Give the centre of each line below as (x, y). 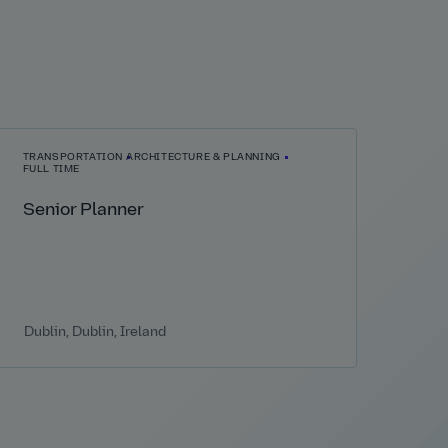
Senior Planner (83, 211)
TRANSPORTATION (72, 158)
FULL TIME (51, 170)
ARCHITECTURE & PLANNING (203, 158)
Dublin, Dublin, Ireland (94, 332)
